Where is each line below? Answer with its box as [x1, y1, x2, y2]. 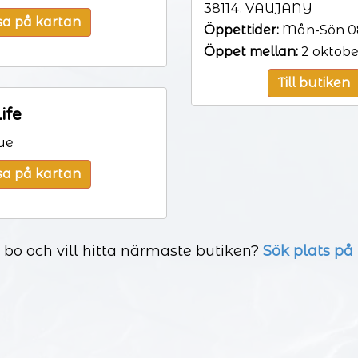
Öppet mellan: [204, 44, 298, 60]
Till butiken [277, 75, 350, 91]
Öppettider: [204, 22, 279, 38]
